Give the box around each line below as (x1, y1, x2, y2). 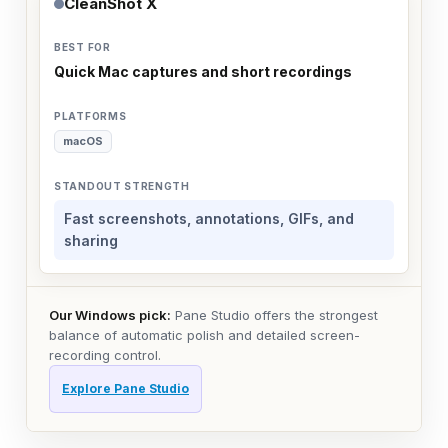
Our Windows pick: (49, 306, 171, 323)
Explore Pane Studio (62, 380, 189, 396)
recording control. (49, 346, 161, 363)
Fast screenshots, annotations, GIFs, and (64, 209, 354, 227)
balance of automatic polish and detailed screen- (49, 326, 360, 343)
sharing (64, 231, 118, 249)
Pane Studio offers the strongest (171, 306, 378, 323)
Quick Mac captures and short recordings (54, 62, 352, 80)
